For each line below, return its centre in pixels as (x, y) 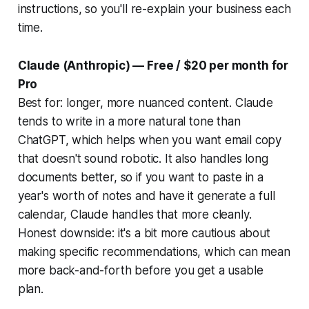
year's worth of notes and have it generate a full (146, 196)
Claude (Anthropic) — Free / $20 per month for (153, 65)
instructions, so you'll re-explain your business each (154, 9)
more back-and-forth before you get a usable (140, 270)
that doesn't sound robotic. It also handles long (143, 158)
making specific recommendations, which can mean (154, 251)
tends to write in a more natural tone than (129, 121)
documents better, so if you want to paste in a (140, 177)
